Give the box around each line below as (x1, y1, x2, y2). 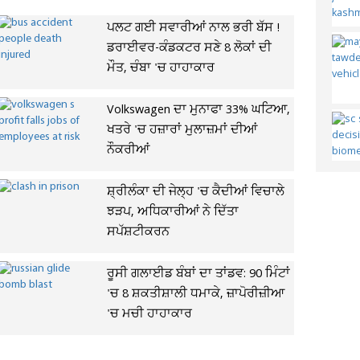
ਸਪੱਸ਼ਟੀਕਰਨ (106, 223, 170, 241)
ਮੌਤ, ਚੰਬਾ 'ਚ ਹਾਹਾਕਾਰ (106, 59, 215, 77)
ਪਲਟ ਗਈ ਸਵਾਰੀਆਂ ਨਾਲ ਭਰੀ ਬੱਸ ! (106, 19, 280, 37)
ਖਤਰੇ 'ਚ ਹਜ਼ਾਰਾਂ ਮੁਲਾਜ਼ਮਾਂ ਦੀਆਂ (106, 121, 257, 139)
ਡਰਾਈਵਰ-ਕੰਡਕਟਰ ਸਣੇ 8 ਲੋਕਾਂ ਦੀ (106, 39, 272, 57)
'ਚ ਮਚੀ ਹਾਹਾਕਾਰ (106, 305, 192, 323)
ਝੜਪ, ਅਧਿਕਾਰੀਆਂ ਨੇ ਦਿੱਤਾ (106, 203, 239, 221)
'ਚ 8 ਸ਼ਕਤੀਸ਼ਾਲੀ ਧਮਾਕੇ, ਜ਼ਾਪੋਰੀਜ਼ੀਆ (106, 285, 284, 303)
